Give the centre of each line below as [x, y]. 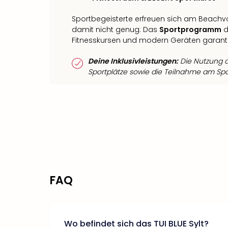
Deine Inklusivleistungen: [133, 61]
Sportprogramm [190, 29]
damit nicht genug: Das [116, 29]
